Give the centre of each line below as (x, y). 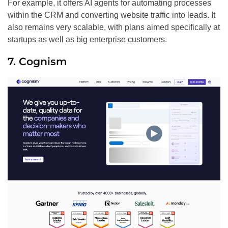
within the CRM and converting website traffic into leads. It (111, 15)
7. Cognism (37, 61)
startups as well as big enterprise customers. (87, 39)
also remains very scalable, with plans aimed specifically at (114, 27)
